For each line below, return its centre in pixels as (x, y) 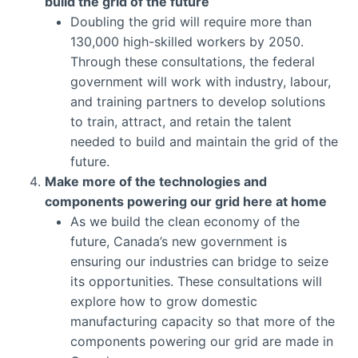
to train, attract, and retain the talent (181, 121)
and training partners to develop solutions (198, 101)
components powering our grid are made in (202, 341)
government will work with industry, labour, (201, 81)
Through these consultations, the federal (193, 61)
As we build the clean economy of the (185, 221)
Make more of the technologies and (156, 181)
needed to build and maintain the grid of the (204, 141)
